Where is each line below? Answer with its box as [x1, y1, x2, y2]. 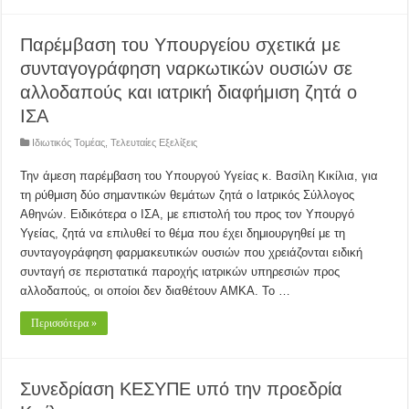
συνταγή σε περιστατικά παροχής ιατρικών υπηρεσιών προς [20, 265, 341, 278]
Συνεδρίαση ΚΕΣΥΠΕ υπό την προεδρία [20, 379, 343, 399]
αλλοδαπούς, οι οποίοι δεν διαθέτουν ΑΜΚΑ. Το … [20, 284, 291, 298]
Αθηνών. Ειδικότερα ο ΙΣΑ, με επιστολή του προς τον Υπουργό [20, 207, 355, 221]
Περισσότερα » [31, 317, 98, 330]
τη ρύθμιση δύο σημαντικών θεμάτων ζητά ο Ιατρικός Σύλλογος [20, 188, 355, 202]
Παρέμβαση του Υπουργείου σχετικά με [20, 35, 341, 55]
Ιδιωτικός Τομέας [32, 137, 106, 148]
